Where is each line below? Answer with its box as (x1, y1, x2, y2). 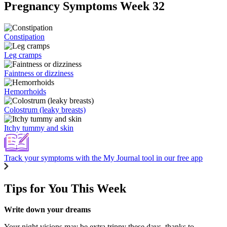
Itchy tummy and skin (4, 123, 73, 132)
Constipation (4, 32, 45, 41)
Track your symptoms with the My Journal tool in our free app (4, 153, 203, 162)
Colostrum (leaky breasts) (4, 105, 86, 114)
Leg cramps (4, 50, 42, 59)
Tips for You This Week (4, 181, 126, 195)
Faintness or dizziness (4, 68, 73, 78)
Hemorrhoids (4, 87, 46, 96)
